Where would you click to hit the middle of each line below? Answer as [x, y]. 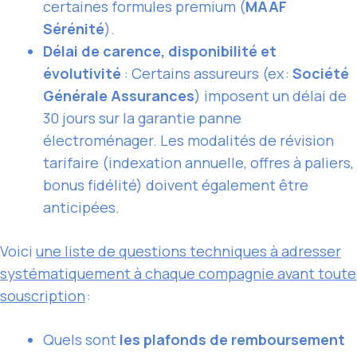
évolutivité [82, 74]
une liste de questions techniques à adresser [188, 251]
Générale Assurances [119, 96]
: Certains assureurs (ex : [207, 74]
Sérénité [74, 29]
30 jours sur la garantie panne [142, 118]
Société [321, 74]
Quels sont [81, 340]
